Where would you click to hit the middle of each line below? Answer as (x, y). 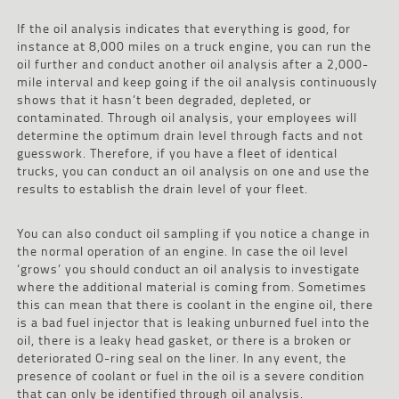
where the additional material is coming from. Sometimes (191, 286)
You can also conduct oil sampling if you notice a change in (193, 232)
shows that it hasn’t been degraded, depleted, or (164, 99)
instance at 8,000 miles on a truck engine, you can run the (194, 45)
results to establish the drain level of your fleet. (162, 188)
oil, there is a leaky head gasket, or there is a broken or (184, 339)
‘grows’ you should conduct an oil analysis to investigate (188, 268)
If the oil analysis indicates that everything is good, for (183, 28)
